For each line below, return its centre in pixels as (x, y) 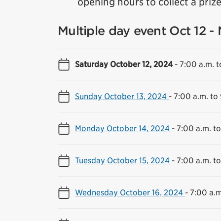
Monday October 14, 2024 (123, 128)
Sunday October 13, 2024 (122, 96)
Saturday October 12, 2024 (125, 64)
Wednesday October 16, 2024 (130, 192)
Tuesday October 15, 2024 (123, 160)
